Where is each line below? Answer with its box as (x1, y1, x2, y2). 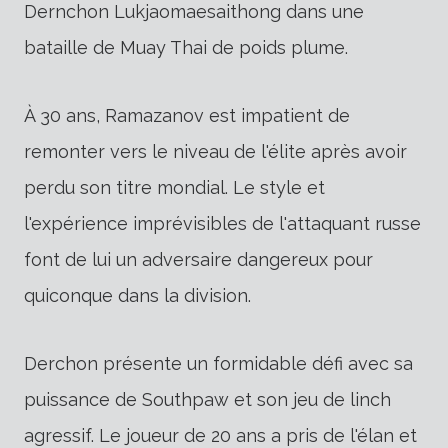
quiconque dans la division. (24, 285, 251, 307)
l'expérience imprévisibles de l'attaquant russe (24, 213, 421, 235)
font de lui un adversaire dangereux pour (24, 249, 373, 271)
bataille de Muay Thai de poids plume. (24, 37, 348, 59)
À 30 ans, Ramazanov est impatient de (24, 105, 350, 127)
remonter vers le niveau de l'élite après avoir (24, 141, 407, 163)
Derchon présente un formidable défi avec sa (24, 353, 413, 375)
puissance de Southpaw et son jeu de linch (24, 389, 391, 411)
